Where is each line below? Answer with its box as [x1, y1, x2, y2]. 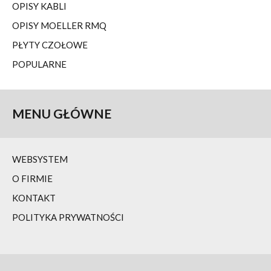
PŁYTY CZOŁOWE [12, 39, 88, 50]
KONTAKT [12, 192, 56, 203]
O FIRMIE [12, 173, 53, 184]
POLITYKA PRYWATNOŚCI [12, 212, 124, 223]
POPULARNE [12, 59, 67, 70]
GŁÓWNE [53, 106, 111, 121]
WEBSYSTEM [12, 154, 68, 165]
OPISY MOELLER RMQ [12, 20, 106, 31]
